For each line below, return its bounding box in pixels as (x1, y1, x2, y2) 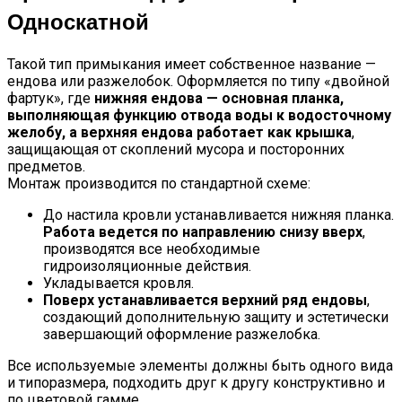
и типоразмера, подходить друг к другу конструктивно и (7, 373, 385, 391)
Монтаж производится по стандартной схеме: (7, 174, 310, 192)
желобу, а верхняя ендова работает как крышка (7, 123, 352, 141)
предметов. (7, 157, 85, 175)
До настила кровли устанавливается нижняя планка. (43, 205, 394, 223)
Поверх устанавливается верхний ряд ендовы (43, 291, 367, 309)
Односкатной (7, 7, 149, 37)
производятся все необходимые (43, 240, 260, 258)
